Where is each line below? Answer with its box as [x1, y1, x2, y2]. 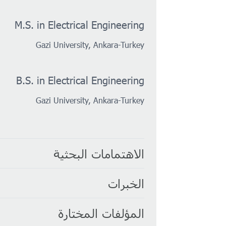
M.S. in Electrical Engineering [14, 18, 144, 31]
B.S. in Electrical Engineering [16, 74, 144, 86]
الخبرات [107, 176, 144, 191]
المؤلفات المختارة [58, 205, 144, 220]
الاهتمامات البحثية [53, 146, 144, 161]
